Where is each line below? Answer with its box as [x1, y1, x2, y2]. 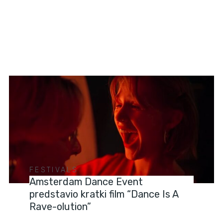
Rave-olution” [29, 201, 92, 213]
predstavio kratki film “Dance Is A [29, 188, 179, 201]
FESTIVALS [29, 166, 78, 175]
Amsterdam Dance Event [29, 176, 143, 188]
